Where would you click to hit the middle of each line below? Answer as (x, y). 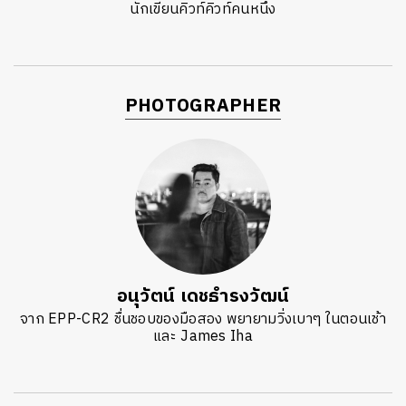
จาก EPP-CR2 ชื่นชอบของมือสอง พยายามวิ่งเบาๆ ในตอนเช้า (203, 320)
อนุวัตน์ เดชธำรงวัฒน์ (203, 297)
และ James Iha (203, 337)
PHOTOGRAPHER (203, 107)
